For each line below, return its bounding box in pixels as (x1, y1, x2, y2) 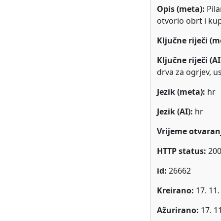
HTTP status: (157, 146, 206, 156)
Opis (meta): (157, 3, 205, 14)
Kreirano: (157, 185, 194, 196)
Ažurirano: (157, 205, 199, 216)
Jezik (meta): (157, 86, 205, 97)
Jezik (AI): (157, 106, 193, 117)
